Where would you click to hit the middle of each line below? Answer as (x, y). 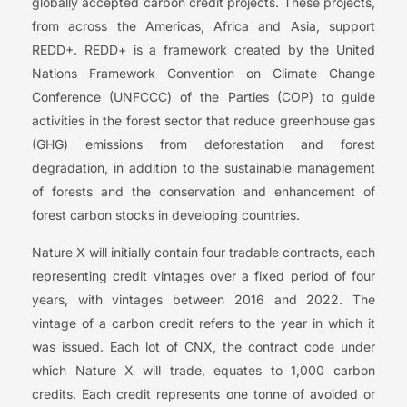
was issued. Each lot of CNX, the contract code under (203, 347)
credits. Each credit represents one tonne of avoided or (203, 394)
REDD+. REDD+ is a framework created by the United (203, 50)
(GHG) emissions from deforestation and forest (203, 144)
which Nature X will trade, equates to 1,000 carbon (203, 371)
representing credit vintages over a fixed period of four (203, 276)
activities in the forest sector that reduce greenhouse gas (203, 121)
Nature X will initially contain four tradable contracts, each (203, 253)
